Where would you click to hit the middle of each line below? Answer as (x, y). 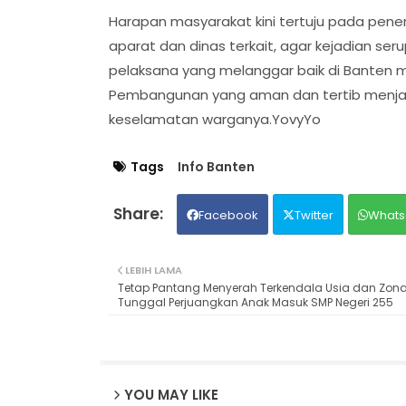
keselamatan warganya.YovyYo (214, 119)
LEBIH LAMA (153, 270)
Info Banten (216, 166)
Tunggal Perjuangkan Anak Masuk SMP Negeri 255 (255, 302)
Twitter (314, 215)
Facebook (228, 215)
